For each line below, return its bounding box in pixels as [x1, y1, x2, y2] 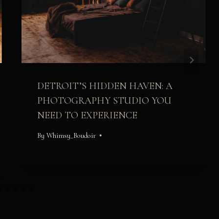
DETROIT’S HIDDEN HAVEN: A [37, 80, 173, 92]
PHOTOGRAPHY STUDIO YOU [37, 95, 172, 107]
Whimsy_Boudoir [46, 131, 96, 140]
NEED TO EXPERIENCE [37, 109, 138, 122]
